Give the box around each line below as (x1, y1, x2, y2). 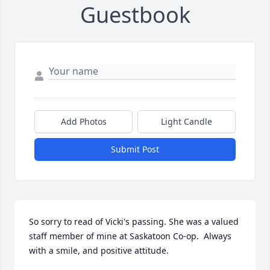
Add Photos (60, 116, 107, 128)
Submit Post (111, 143, 159, 155)
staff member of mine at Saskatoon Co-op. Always (29, 230, 231, 242)
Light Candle (161, 116, 212, 128)
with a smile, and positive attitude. (29, 245, 169, 257)
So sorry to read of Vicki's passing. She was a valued (29, 216, 239, 228)
